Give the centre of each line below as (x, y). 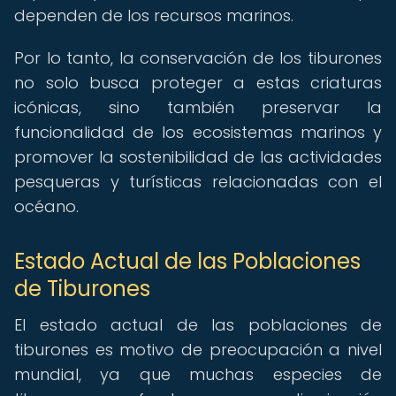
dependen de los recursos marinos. (154, 15)
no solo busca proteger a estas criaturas (198, 83)
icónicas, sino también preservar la (198, 107)
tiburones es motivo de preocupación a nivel (198, 350)
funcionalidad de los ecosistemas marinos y (198, 132)
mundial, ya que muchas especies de (198, 374)
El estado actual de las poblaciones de (198, 325)
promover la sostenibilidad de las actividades (198, 157)
